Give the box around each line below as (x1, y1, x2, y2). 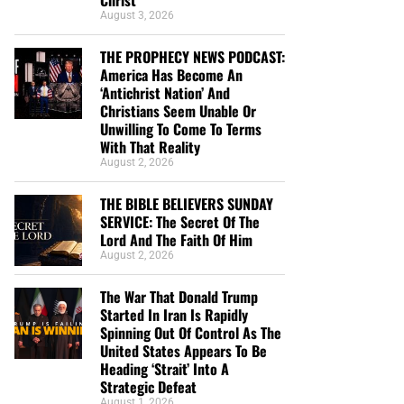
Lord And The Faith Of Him (100, 228, 252, 251)
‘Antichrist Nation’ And (100, 81, 230, 104)
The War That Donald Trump (100, 285, 258, 308)
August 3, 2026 (100, 8, 174, 22)
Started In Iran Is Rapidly (100, 303, 248, 326)
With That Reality (100, 135, 200, 158)
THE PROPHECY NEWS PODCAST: (100, 45, 285, 68)
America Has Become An (100, 63, 243, 86)
